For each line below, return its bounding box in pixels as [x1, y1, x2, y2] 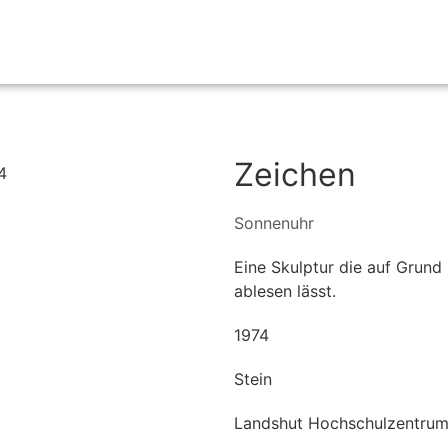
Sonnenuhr [234, 213, 314, 233]
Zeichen [234, 155, 356, 194]
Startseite [343, 33, 411, 50]
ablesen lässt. [234, 281, 336, 301]
